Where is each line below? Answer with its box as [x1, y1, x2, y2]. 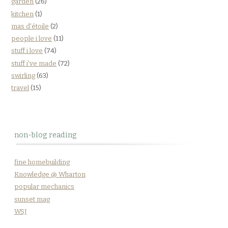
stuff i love [11, 47, 43, 55]
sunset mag [14, 195, 50, 203]
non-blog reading [14, 130, 77, 139]
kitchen [11, 10, 34, 18]
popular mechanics [14, 183, 74, 191]
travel [11, 84, 30, 92]
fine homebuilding [14, 158, 70, 166]
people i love [11, 35, 52, 43]
